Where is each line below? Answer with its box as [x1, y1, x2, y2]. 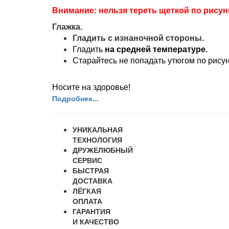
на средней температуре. [103, 45, 208, 54]
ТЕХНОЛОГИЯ [73, 134, 122, 145]
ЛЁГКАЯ [73, 186, 101, 196]
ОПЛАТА [73, 196, 102, 207]
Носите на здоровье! [52, 83, 130, 92]
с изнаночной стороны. [108, 34, 204, 43]
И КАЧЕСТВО [73, 216, 119, 227]
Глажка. [52, 22, 82, 32]
